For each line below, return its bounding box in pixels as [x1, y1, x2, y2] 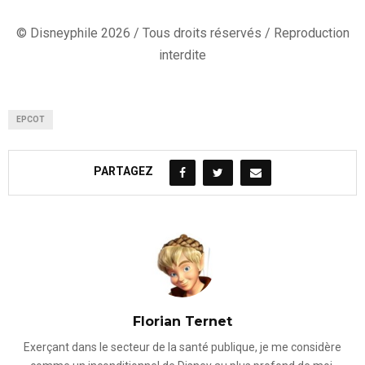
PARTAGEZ [94, 165, 153, 178]
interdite [159, 46, 206, 63]
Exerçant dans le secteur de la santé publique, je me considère [24, 340, 341, 354]
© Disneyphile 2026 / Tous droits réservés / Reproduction [15, 24, 350, 41]
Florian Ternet [133, 313, 232, 329]
